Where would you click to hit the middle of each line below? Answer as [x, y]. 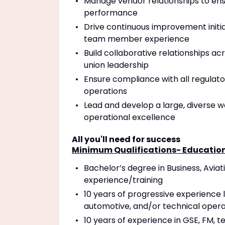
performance [111, 13]
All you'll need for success [126, 139]
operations [105, 91]
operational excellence [130, 117]
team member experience [137, 39]
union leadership [116, 65]
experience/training [123, 180]
